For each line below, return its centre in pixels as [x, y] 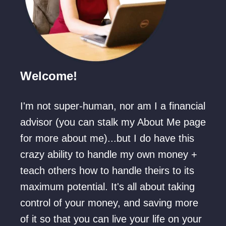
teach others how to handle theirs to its [107, 170]
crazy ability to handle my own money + [109, 154]
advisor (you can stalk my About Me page [113, 122]
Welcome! [49, 76]
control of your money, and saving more [109, 203]
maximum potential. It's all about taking [107, 186]
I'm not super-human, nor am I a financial [113, 106]
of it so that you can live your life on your [111, 219]
